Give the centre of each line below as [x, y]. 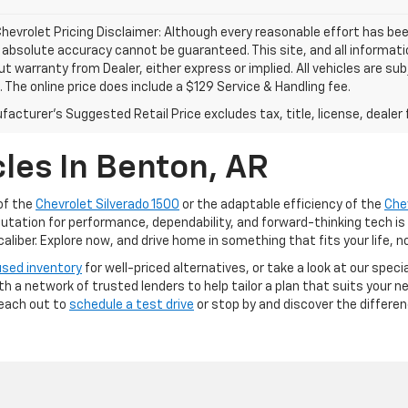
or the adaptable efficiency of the [282, 204]
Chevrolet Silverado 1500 [107, 204]
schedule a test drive [132, 305]
